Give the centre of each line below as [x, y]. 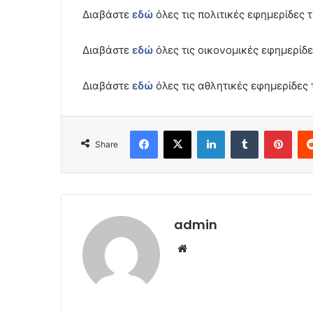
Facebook [179, 130]
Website [210, 247]
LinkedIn [242, 130]
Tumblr [272, 130]
